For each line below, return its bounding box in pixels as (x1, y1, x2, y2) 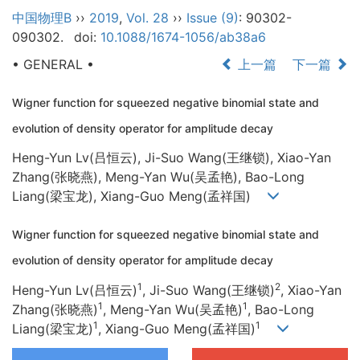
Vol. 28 (126, 10, 169, 26)
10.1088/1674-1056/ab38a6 (100, 29, 266, 45)
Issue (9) (186, 10, 239, 26)
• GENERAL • (12, 56, 94, 72)
